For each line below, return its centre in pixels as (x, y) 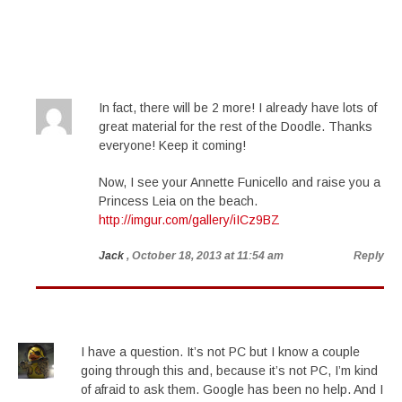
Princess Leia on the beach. (178, 201)
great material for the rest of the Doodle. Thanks (236, 127)
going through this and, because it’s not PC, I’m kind (229, 371)
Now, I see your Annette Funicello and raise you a (240, 182)
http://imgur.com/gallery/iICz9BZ (189, 220)
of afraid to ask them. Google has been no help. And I (232, 389)
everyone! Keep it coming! (172, 145)
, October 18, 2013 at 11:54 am (205, 256)
